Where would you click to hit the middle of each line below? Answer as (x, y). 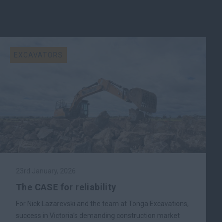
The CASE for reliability (66, 187)
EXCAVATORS (38, 55)
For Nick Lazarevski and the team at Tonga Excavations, (102, 204)
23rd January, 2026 (46, 171)
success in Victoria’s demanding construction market (98, 216)
